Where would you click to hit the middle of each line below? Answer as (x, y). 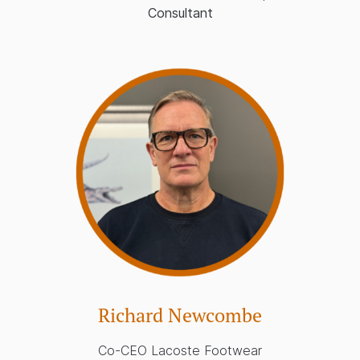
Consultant (180, 13)
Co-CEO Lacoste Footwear (180, 350)
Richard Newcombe (180, 315)
